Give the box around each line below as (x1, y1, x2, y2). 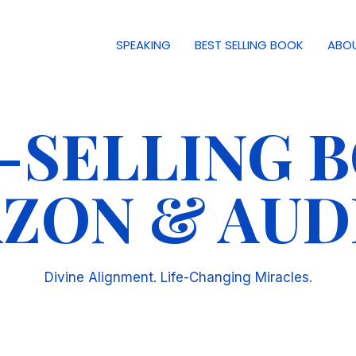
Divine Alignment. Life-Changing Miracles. (44, 269, 312, 285)
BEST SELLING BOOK (195, 37, 304, 54)
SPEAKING (116, 37, 171, 54)
